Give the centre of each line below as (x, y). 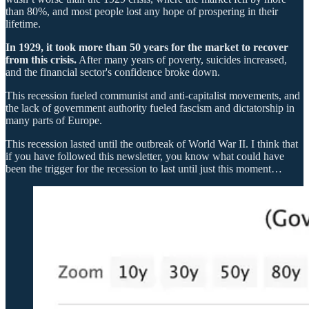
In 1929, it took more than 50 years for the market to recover (147, 47)
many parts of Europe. (54, 120)
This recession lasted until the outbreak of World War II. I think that (152, 143)
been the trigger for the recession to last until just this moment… (144, 168)
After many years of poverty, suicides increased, (182, 59)
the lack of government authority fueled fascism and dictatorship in (150, 108)
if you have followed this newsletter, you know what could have (145, 156)
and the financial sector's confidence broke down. (113, 72)
